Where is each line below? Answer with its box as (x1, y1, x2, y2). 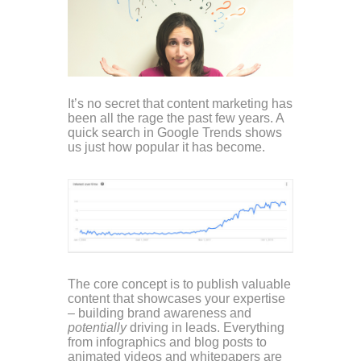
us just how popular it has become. (68, 140, 265, 155)
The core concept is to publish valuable (68, 277, 291, 292)
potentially (68, 321, 130, 335)
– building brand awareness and (68, 306, 251, 321)
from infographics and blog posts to (68, 335, 267, 350)
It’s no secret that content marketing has (68, 97, 293, 111)
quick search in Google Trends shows (68, 126, 282, 140)
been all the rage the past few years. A (68, 111, 284, 126)
